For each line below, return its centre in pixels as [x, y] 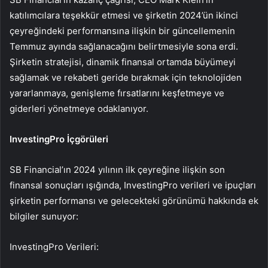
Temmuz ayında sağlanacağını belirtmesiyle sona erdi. [124, 47]
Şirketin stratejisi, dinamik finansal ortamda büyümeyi [123, 62]
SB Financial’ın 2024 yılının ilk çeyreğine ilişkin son [117, 170]
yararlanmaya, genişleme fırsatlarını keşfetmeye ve [117, 93]
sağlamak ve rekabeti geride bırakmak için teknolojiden [126, 78]
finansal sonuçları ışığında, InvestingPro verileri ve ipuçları [133, 185]
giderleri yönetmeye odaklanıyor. [79, 109]
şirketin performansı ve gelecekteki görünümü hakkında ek [134, 201]
